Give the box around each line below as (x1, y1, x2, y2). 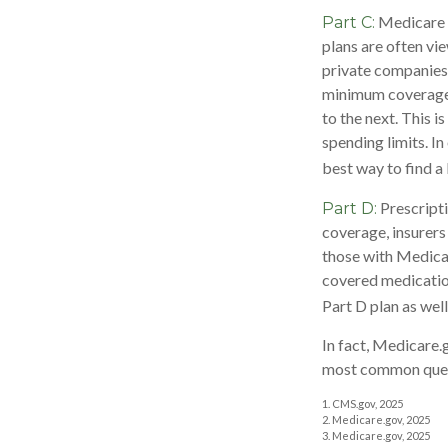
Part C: (322, 13, 375, 33)
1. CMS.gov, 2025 (322, 396, 403, 410)
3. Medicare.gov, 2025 (322, 428, 430, 442)
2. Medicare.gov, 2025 (322, 412, 430, 426)
